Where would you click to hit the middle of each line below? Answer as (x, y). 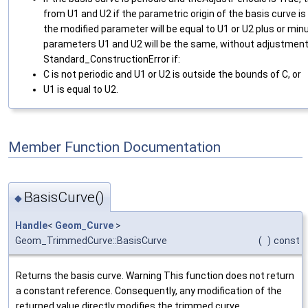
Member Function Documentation (114, 147)
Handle (31, 225)
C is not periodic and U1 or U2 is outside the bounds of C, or (172, 75)
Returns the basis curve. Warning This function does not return (155, 275)
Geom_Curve (84, 225)
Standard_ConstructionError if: (112, 59)
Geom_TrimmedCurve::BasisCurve (91, 240)
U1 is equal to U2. (81, 90)
